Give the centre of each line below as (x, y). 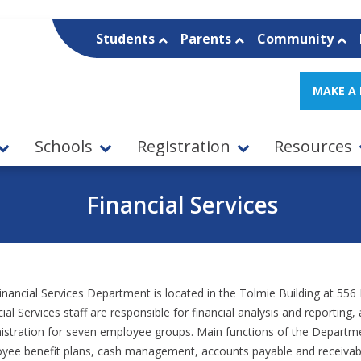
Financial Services (182, 204)
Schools (64, 147)
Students (127, 39)
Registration (183, 147)
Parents (207, 39)
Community (297, 39)
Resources (313, 147)
